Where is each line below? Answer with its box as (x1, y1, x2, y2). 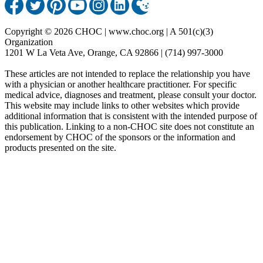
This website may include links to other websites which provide (5, 100, 240, 110)
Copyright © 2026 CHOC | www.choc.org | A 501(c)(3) (5, 26, 213, 36)
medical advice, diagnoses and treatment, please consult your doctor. (5, 89, 257, 100)
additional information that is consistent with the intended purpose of (5, 110, 257, 121)
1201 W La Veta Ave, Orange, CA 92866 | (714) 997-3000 (5, 47, 223, 58)
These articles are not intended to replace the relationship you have (5, 68, 250, 79)
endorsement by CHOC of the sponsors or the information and (5, 131, 235, 142)
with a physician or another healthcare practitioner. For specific (5, 79, 237, 89)
